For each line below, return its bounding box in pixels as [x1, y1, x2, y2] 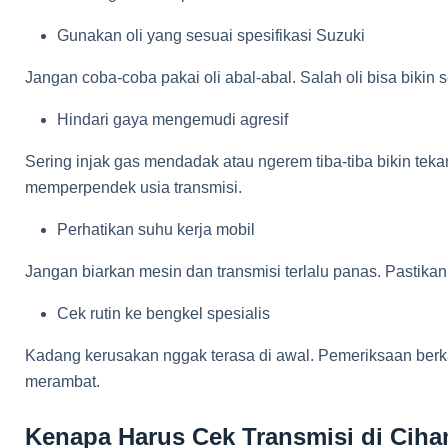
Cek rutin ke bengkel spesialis [57, 305, 270, 322]
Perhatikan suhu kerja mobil [57, 221, 255, 238]
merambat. [25, 373, 100, 390]
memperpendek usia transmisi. [25, 179, 242, 196]
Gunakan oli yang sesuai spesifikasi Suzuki [57, 27, 365, 44]
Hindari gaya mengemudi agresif [57, 111, 288, 128]
